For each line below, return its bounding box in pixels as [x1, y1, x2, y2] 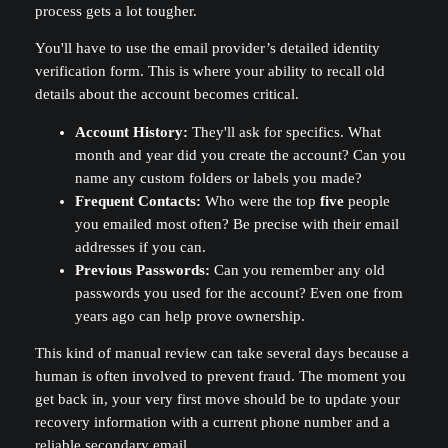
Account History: [74, 123, 188, 140]
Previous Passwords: [74, 261, 210, 278]
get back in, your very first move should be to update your [34, 391, 400, 408]
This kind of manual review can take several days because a [34, 345, 409, 362]
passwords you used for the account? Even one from [74, 284, 403, 301]
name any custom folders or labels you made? [74, 169, 362, 186]
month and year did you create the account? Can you [74, 146, 406, 163]
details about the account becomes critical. [34, 86, 299, 103]
